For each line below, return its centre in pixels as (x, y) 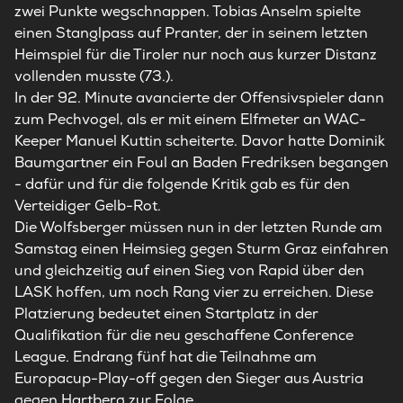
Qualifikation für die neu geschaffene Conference (184, 336)
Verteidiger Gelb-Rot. (88, 206)
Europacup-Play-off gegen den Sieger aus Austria (189, 379)
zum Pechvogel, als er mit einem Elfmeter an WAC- (190, 120)
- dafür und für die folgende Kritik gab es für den (182, 184)
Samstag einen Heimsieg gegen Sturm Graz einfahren (201, 249)
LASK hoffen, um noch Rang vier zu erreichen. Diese (194, 292)
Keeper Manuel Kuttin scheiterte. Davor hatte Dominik (200, 141)
